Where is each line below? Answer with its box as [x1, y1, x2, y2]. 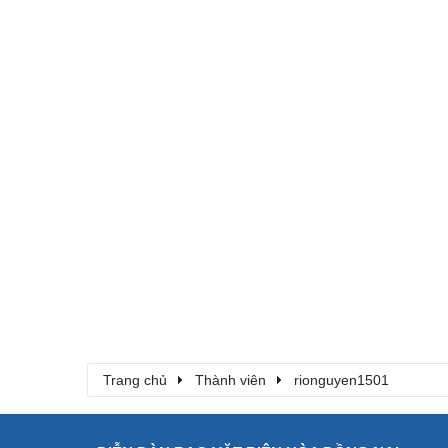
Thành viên [195, 372, 266, 389]
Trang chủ [103, 372, 167, 389]
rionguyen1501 [294, 372, 389, 389]
